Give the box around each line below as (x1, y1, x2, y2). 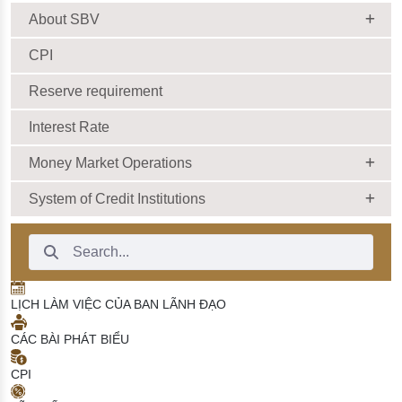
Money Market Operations (29, 154, 192, 170)
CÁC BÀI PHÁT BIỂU (11, 331, 129, 346)
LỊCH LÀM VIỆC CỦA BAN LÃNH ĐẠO (11, 296, 226, 311)
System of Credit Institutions (29, 190, 205, 206)
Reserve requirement (29, 83, 162, 99)
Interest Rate (29, 118, 109, 135)
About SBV (29, 11, 100, 27)
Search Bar (10, 225, 117, 250)
